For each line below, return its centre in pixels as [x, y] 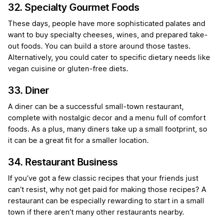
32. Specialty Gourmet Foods [74, 8]
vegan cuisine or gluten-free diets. [68, 69]
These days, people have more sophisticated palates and [107, 24]
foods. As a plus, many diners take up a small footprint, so [108, 130]
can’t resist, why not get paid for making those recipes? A [107, 190]
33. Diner [28, 91]
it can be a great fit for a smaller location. [78, 141]
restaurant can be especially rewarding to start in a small [106, 201]
